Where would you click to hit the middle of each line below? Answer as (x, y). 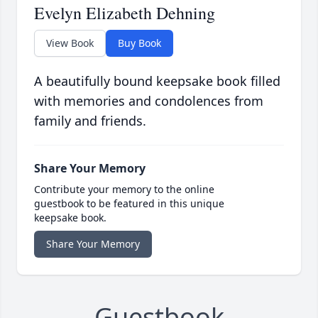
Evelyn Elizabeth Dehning (125, 13)
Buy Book (139, 43)
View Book (70, 43)
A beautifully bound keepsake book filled (157, 81)
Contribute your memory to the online (124, 190)
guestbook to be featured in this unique (129, 204)
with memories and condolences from (149, 101)
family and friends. (90, 121)
